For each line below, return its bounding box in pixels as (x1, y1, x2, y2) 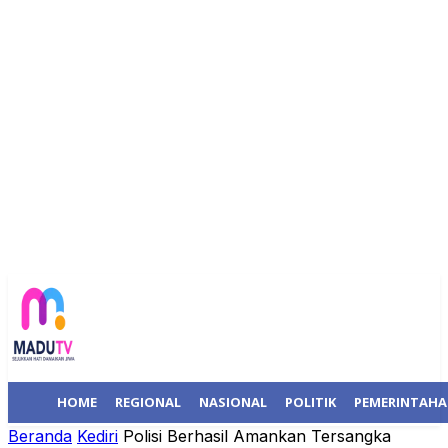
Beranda (8, 426, 72, 446)
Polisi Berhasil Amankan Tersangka (123, 426, 391, 446)
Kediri (77, 426, 118, 446)
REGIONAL (115, 393, 181, 411)
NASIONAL (199, 393, 267, 411)
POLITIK (285, 393, 336, 411)
